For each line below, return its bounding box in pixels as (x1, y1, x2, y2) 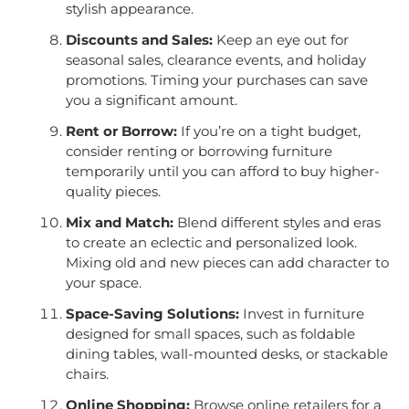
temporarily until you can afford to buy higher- (65, 163, 380, 181)
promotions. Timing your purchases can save (65, 71, 368, 89)
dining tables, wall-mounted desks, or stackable (65, 345, 388, 363)
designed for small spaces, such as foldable (65, 325, 355, 343)
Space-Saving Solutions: (65, 305, 239, 323)
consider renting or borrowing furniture (65, 142, 332, 161)
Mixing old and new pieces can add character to (65, 254, 389, 272)
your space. (65, 274, 142, 292)
